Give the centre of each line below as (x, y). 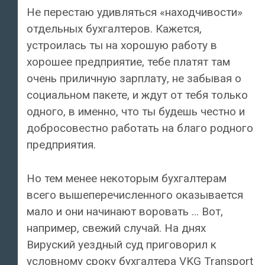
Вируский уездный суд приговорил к (122, 244)
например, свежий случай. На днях (116, 228)
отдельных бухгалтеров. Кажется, (114, 29)
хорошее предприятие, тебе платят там (128, 62)
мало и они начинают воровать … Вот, (125, 211)
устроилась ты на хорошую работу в (122, 46)
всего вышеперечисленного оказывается (135, 195)
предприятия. (61, 145)
